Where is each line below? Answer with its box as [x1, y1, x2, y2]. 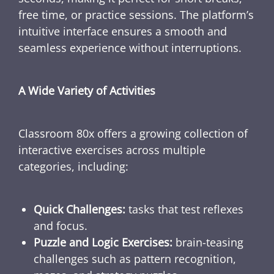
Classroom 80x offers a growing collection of [18, 126, 248, 141]
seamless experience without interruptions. [18, 40, 242, 56]
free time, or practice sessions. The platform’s [18, 7, 254, 23]
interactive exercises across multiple [18, 143, 206, 158]
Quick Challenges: [34, 202, 125, 217]
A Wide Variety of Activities [18, 83, 155, 98]
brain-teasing [172, 235, 243, 250]
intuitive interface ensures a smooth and [18, 24, 227, 39]
